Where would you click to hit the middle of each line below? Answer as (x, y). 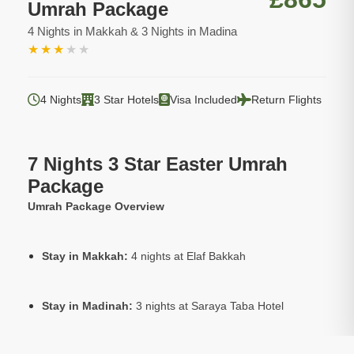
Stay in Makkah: (85, 256)
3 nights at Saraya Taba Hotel (208, 306)
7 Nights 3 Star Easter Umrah (158, 164)
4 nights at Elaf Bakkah (187, 256)
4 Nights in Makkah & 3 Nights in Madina (132, 32)
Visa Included (203, 100)
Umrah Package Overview (96, 207)
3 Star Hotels (126, 100)
